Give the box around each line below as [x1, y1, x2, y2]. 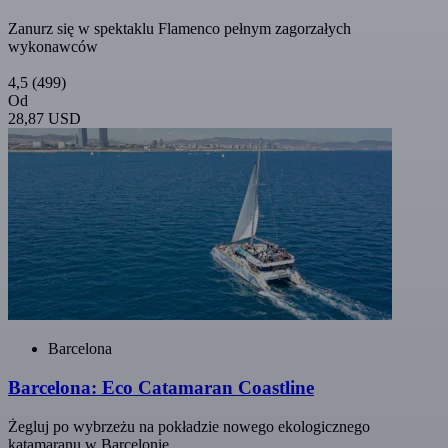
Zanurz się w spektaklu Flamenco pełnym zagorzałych [8, 20, 351, 38]
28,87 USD [8, 110, 81, 128]
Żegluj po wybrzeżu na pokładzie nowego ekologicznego [8, 417, 370, 435]
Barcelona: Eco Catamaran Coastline [8, 376, 314, 398]
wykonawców [8, 38, 98, 56]
